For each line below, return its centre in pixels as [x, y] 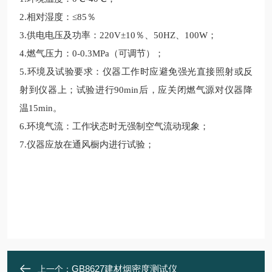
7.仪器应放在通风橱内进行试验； [87, 144]
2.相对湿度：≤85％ [58, 17]
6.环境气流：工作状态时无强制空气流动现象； [114, 126]
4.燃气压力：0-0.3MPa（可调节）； [92, 53]
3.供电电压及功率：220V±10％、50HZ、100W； [118, 35]
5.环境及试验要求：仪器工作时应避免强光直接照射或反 [136, 72]
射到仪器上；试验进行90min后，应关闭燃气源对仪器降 [136, 90]
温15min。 [41, 108]
